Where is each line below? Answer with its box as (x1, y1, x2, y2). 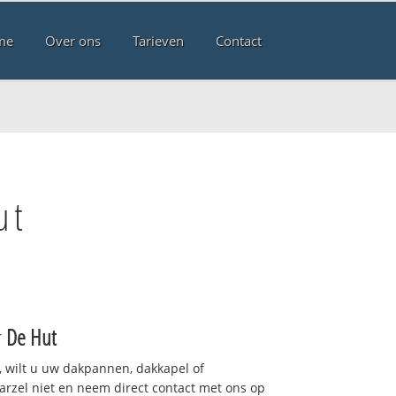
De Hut (6, 321, 56, 352)
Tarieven (132, 32, 184, 50)
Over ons (44, 32, 101, 50)
